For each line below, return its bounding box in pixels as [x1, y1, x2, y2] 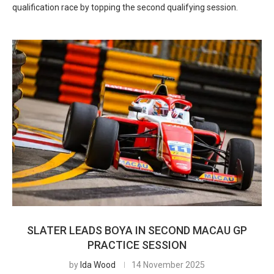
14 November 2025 [131, 260, 205, 270]
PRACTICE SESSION [87, 239, 187, 251]
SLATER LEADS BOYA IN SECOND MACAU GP [27, 224, 247, 237]
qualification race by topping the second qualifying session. [12, 2, 238, 12]
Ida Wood [80, 260, 116, 270]
